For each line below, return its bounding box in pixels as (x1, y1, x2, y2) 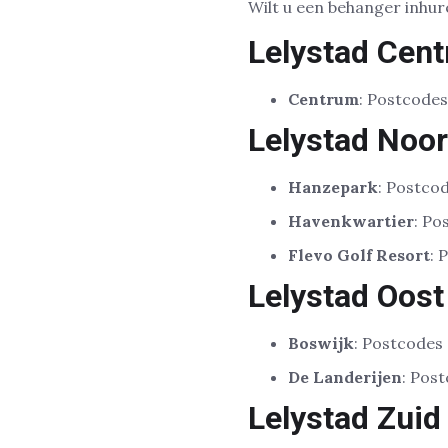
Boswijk (288, 333, 354, 354)
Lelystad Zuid (248, 399, 441, 438)
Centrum (288, 89, 359, 110)
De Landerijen (288, 367, 402, 388)
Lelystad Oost (248, 277, 444, 316)
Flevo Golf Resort (288, 245, 430, 266)
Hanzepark (288, 177, 378, 198)
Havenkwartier (288, 211, 414, 232)
